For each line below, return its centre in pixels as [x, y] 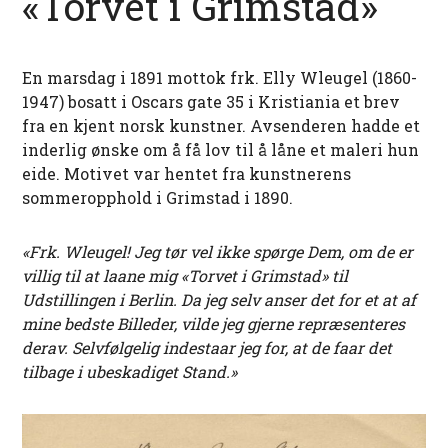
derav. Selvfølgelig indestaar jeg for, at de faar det [207, 347]
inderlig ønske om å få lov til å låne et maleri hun [221, 149]
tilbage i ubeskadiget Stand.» [130, 371]
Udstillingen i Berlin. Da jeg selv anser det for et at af [219, 299]
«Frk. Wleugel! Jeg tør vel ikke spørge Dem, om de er [218, 251]
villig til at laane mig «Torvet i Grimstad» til [185, 275]
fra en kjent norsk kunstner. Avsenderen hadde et [221, 125]
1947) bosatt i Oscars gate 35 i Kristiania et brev [211, 101]
